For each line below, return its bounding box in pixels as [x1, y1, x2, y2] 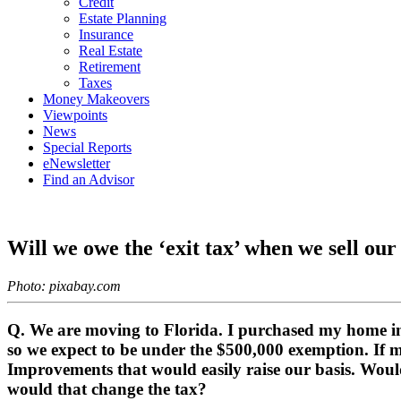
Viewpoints [43, 107, 107, 123]
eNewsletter [43, 156, 110, 171]
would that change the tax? [7, 379, 207, 398]
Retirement [79, 59, 141, 74]
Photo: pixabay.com [7, 277, 121, 294]
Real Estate [79, 43, 142, 58]
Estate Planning [79, 11, 166, 26]
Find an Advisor [43, 172, 134, 187]
